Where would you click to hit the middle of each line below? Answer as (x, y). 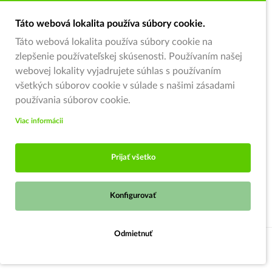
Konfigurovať (133, 196)
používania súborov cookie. (73, 100)
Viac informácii (39, 121)
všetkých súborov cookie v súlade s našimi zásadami (125, 86)
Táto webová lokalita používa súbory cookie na (114, 42)
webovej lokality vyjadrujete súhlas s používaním (118, 71)
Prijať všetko (133, 158)
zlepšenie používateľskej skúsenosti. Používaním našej (129, 56)
